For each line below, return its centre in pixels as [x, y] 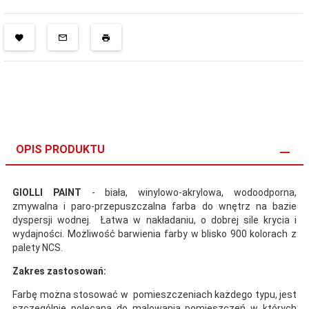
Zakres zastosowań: [59, 271]
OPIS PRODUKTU [60, 150]
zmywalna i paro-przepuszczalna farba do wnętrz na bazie [154, 207]
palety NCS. [38, 248]
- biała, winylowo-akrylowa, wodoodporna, [189, 193]
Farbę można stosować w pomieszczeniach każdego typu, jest [154, 295]
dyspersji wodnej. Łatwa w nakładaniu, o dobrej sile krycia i [154, 220]
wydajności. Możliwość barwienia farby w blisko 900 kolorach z [154, 234]
